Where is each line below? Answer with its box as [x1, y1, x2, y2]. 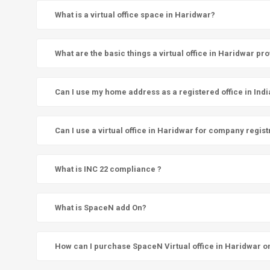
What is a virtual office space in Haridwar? [55, 10, 215, 20]
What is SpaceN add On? [55, 203, 146, 213]
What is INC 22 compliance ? [55, 165, 162, 174]
